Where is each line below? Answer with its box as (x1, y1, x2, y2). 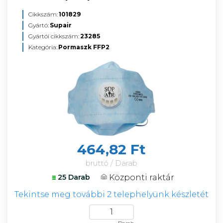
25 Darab (57, 173, 90, 182)
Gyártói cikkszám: (28, 32, 79, 40)
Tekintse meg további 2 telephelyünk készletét (14, 190, 209, 199)
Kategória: (28, 43, 57, 51)
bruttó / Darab (86, 158, 137, 168)
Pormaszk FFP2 (58, 43, 110, 51)
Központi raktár (109, 172, 174, 182)
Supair (50, 21, 72, 29)
